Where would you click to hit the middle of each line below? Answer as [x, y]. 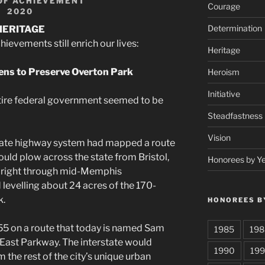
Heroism [223, 72]
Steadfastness [235, 116]
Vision [219, 138]
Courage [224, 7]
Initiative [224, 94]
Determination [235, 28]
